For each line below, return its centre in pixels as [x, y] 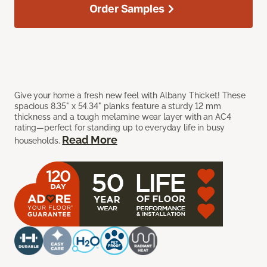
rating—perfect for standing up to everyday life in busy [120, 128]
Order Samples [127, 9]
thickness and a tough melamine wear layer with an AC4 [123, 117]
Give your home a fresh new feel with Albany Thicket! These [130, 96]
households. [38, 141]
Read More [90, 140]
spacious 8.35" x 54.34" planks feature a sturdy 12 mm [118, 106]
